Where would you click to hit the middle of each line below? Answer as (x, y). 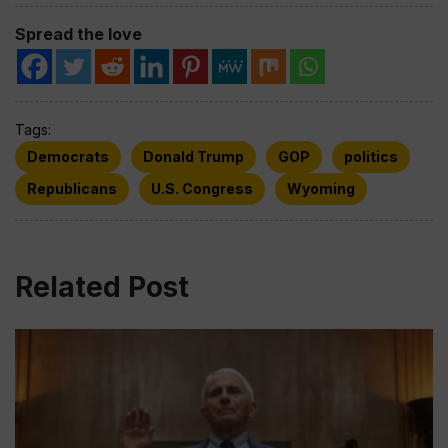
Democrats (68, 156)
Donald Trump (193, 156)
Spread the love (78, 34)
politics (371, 156)
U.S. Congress (202, 188)
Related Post (102, 287)
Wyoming (321, 188)
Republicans (72, 188)
